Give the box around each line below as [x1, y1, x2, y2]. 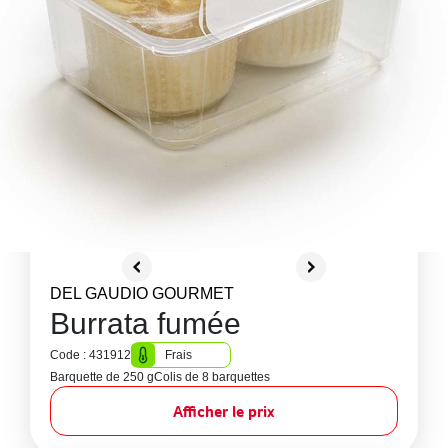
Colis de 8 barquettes [154, 370, 270, 384]
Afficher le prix [173, 401, 275, 421]
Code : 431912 [50, 348, 131, 362]
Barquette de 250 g [50, 370, 154, 384]
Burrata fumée [50, 307, 241, 340]
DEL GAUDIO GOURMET [50, 285, 234, 302]
